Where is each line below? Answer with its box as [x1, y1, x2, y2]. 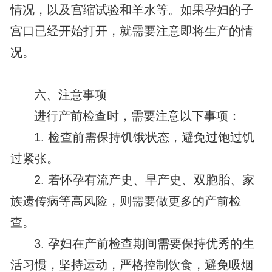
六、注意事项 [34, 88, 107, 102]
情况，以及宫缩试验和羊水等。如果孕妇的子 [10, 3, 253, 17]
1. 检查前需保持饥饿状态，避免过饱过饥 [34, 131, 255, 144]
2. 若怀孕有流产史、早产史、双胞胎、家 [34, 173, 255, 187]
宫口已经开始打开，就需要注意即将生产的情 [10, 24, 253, 38]
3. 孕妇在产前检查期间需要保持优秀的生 [34, 237, 255, 251]
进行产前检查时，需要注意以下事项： [34, 109, 241, 123]
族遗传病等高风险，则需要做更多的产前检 [10, 194, 241, 208]
